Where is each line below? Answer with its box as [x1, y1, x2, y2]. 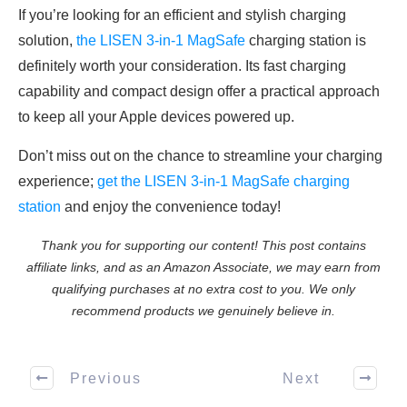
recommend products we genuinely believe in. [72, 303, 335, 318]
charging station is [245, 33, 366, 48]
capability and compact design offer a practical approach [18, 84, 380, 99]
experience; [18, 174, 94, 189]
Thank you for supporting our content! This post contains [41, 238, 366, 253]
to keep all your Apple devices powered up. [18, 109, 294, 124]
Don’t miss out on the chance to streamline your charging [18, 148, 382, 164]
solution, [18, 33, 76, 48]
